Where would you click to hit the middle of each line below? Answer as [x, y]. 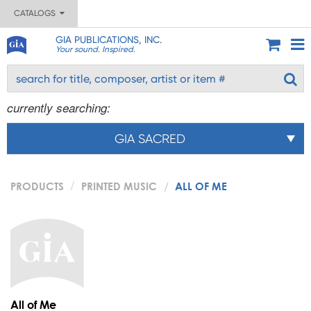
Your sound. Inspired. [95, 49]
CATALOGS [36, 13]
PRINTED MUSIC [119, 186]
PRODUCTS [37, 186]
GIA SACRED [150, 138]
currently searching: [59, 108]
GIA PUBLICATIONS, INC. [108, 40]
